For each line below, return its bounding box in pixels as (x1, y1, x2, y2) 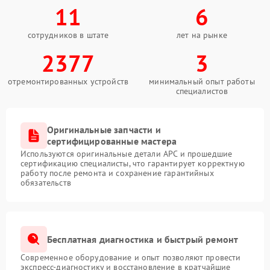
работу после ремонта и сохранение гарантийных (20, 168, 214, 178)
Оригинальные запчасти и (47, 124, 161, 136)
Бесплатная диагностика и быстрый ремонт (47, 233, 239, 245)
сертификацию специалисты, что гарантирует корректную (20, 158, 245, 169)
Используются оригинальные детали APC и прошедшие (20, 148, 233, 159)
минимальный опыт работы (149, 76, 255, 87)
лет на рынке (177, 30, 227, 40)
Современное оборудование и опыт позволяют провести (20, 252, 241, 263)
